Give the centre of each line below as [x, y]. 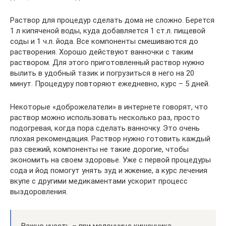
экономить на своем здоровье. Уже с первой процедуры [110, 160]
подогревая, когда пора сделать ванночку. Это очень [105, 128]
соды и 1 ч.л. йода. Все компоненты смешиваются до [104, 41]
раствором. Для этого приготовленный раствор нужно [107, 62]
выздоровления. [39, 191]
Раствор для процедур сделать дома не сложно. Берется [112, 20]
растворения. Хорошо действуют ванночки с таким [102, 52]
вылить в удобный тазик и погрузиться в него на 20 [102, 73]
